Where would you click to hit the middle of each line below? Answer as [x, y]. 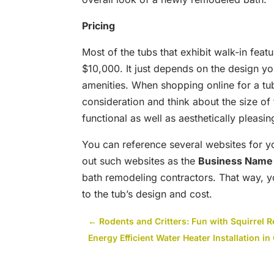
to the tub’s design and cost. [147, 194]
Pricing [99, 26]
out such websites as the [140, 161]
